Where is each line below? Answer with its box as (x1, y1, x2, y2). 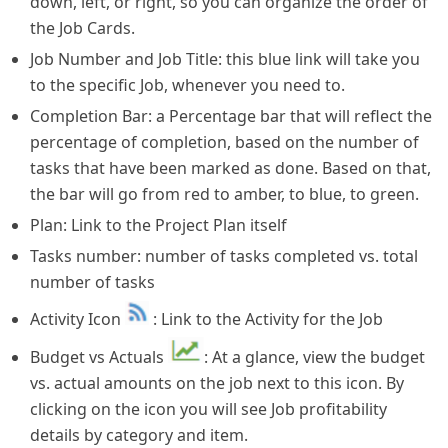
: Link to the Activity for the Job (149, 307, 383, 330)
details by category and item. (30, 423, 248, 446)
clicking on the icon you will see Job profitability (30, 397, 387, 420)
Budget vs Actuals (30, 345, 168, 368)
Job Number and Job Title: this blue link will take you (30, 47, 420, 70)
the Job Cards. (30, 16, 135, 39)
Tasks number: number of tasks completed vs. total (30, 244, 418, 267)
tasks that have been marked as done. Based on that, (30, 156, 431, 179)
